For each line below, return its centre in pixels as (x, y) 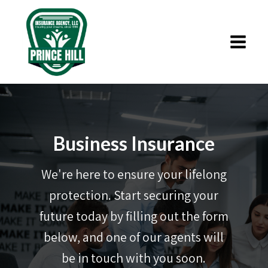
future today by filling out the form (134, 216)
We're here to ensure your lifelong (134, 174)
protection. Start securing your (134, 195)
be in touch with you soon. (134, 258)
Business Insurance (134, 143)
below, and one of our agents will (134, 237)
